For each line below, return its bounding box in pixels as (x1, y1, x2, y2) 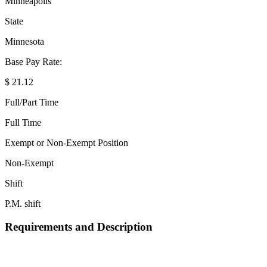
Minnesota (5, 36, 44, 47)
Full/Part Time (5, 97, 58, 108)
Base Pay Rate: (5, 57, 62, 67)
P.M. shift (5, 198, 41, 209)
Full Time (5, 117, 41, 128)
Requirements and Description (5, 220, 153, 233)
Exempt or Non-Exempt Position (5, 138, 128, 148)
